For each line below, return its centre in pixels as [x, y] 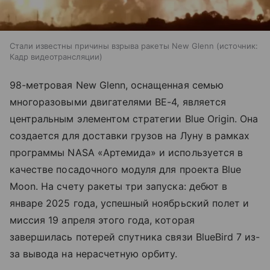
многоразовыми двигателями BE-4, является [118, 102]
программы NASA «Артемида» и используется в [127, 153]
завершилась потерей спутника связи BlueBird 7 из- [135, 237]
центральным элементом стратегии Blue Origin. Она [134, 119]
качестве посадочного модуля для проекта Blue [126, 170]
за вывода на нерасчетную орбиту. [94, 254]
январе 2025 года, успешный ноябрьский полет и [130, 203]
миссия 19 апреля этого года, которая [102, 220]
